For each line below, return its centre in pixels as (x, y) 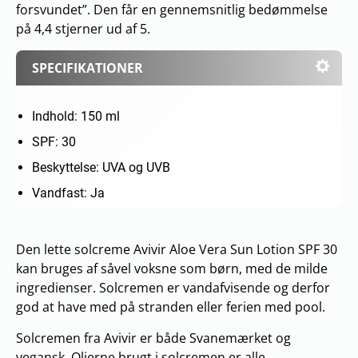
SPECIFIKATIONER (88, 68)
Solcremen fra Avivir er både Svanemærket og (153, 338)
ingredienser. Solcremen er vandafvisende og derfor (173, 287)
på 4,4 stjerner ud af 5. (83, 28)
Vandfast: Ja (68, 193)
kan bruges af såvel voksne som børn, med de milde (172, 268)
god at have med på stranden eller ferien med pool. (171, 306)
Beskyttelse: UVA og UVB (101, 167)
